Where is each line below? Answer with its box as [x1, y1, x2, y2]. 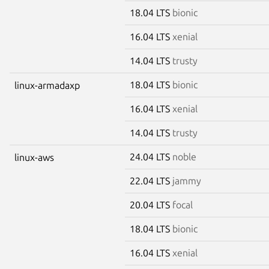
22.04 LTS [130, 175, 172, 186]
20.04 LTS [130, 199, 172, 210]
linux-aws [14, 151, 54, 163]
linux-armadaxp [14, 79, 80, 91]
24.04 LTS [130, 151, 172, 162]
